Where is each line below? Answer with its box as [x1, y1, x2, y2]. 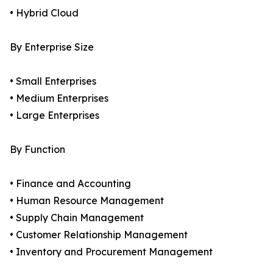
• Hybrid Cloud [10, 7, 79, 19]
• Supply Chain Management [10, 211, 144, 224]
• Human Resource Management [10, 194, 164, 207]
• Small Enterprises [10, 75, 96, 88]
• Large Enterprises [10, 109, 99, 122]
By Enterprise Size [10, 41, 94, 54]
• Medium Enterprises [10, 92, 108, 105]
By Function [10, 143, 65, 156]
